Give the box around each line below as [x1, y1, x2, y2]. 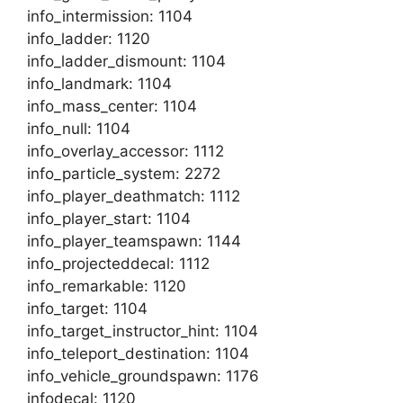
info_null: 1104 [27, 120, 130, 138]
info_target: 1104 [27, 300, 148, 318]
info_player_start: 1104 [27, 210, 191, 228]
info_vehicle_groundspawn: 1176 [27, 367, 259, 385]
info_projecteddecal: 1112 [27, 255, 210, 273]
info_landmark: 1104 [27, 75, 172, 93]
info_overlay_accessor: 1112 [27, 142, 224, 160]
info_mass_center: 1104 [27, 97, 197, 115]
